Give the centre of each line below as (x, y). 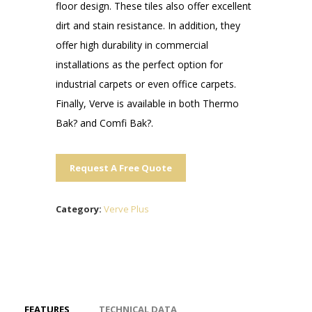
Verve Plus (126, 209)
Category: (80, 209)
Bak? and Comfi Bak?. (104, 123)
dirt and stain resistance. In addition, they (148, 25)
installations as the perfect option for (139, 64)
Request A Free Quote (121, 168)
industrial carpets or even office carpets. (146, 84)
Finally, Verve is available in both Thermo (147, 103)
